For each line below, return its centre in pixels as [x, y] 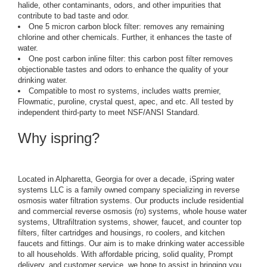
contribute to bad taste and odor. [74, 16]
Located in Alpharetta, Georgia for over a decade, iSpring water [126, 179]
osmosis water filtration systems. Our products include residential [131, 201]
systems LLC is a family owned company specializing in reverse [129, 190]
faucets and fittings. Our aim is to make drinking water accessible [131, 244]
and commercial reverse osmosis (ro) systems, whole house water [132, 212]
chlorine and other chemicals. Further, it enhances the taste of [125, 38]
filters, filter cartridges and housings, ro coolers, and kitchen [121, 233]
